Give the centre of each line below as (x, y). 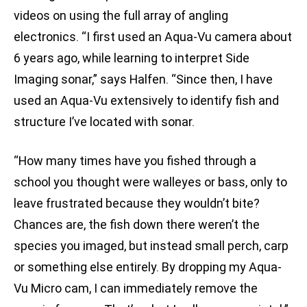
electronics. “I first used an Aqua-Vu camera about (153, 37)
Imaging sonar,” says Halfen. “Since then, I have (143, 79)
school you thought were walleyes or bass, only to (150, 182)
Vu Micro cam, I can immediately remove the (136, 288)
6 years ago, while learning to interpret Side (132, 58)
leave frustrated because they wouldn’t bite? (137, 204)
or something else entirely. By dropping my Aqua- (148, 267)
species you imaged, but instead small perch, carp (151, 246)
